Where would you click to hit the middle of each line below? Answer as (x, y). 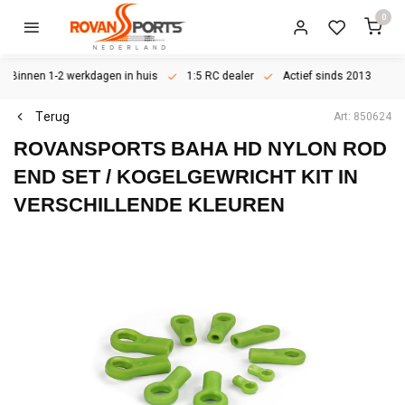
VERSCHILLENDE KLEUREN (149, 205)
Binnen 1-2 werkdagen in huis (83, 76)
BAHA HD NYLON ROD (279, 149)
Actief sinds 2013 (327, 76)
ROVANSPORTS (90, 149)
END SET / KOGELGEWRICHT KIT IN (186, 177)
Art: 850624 (363, 117)
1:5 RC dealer (220, 76)
